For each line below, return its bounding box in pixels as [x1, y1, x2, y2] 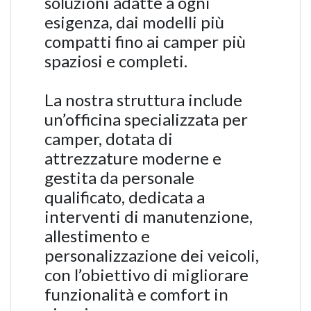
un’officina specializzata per [44, 109, 248, 129]
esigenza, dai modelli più [44, 12, 224, 32]
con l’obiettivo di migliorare [44, 264, 249, 285]
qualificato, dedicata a [44, 187, 205, 207]
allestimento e [44, 226, 150, 246]
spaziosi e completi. [44, 51, 187, 71]
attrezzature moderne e [44, 148, 221, 168]
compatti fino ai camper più [44, 31, 246, 51]
